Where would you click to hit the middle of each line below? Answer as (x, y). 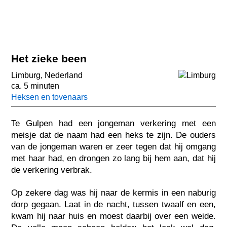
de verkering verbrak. (52, 170)
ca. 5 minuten (35, 86)
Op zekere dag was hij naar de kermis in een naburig (113, 193)
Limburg (26, 75)
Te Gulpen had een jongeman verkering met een (113, 123)
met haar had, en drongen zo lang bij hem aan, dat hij (113, 158)
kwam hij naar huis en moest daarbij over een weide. (113, 216)
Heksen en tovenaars (50, 97)
